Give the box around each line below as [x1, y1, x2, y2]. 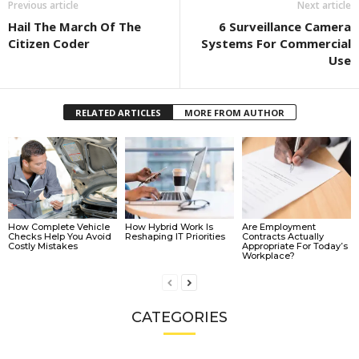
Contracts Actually [241, 230, 324, 242]
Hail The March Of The [8, 18, 141, 34]
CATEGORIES [131, 308, 228, 326]
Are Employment [241, 220, 316, 232]
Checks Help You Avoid [8, 230, 111, 242]
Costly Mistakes [8, 240, 78, 252]
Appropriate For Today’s [241, 240, 348, 252]
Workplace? [241, 249, 295, 261]
